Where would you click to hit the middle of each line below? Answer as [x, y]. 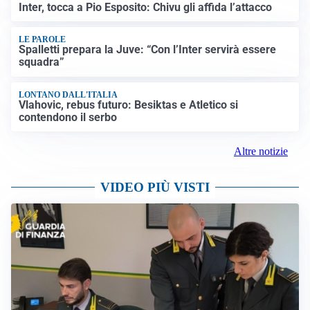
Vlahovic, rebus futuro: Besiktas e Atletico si [129, 105]
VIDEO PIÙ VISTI [155, 188]
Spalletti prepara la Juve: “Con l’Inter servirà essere [148, 50]
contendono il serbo [68, 118]
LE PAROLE [43, 40]
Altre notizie [261, 152]
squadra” [42, 62]
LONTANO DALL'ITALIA [69, 94]
